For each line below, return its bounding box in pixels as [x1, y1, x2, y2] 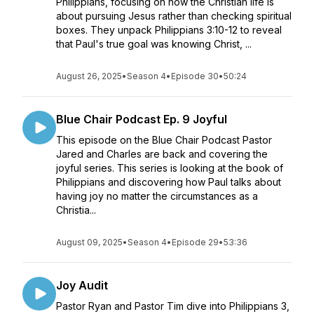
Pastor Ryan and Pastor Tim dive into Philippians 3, [56, 300, 289, 312]
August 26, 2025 [56, 71, 122, 81]
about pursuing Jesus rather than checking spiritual [56, 10, 292, 22]
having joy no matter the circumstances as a [56, 190, 258, 202]
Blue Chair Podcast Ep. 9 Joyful [56, 112, 227, 126]
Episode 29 [172, 237, 219, 247]
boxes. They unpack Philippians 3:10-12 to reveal [56, 24, 282, 36]
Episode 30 [171, 71, 219, 81]
